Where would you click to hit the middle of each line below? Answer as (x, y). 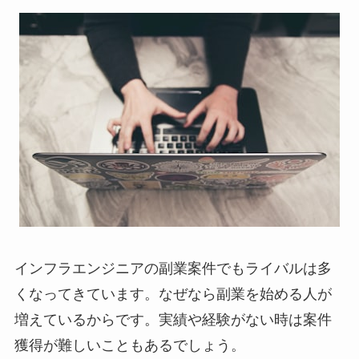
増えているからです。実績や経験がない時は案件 (173, 319)
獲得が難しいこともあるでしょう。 (129, 345)
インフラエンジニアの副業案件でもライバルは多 (173, 268)
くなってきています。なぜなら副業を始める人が (173, 294)
